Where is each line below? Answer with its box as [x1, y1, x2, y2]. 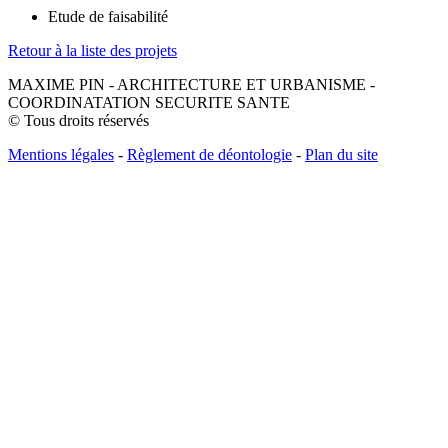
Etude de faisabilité [48, 7, 168, 25]
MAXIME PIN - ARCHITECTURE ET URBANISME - [8, 75, 375, 93]
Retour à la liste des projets [8, 41, 177, 59]
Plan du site [305, 145, 378, 163]
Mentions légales [8, 145, 114, 163]
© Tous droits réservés [8, 111, 149, 129]
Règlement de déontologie [127, 145, 292, 163]
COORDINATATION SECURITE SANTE [8, 93, 290, 111]
